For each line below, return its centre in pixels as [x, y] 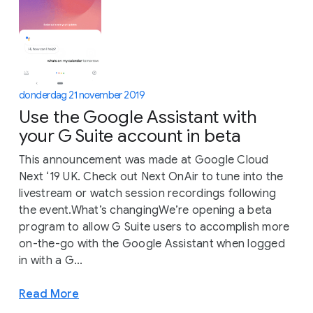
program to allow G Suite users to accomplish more [154, 227]
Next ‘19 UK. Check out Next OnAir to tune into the [151, 177]
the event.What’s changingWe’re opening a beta [146, 211]
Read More [49, 294]
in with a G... [51, 261]
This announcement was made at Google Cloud [144, 160]
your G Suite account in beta [130, 136]
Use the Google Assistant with [138, 117]
